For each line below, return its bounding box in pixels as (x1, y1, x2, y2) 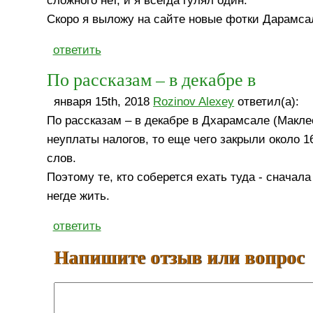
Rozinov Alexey (153, 94, 235, 108)
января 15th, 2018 (54, 94, 154, 108)
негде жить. (47, 189, 110, 203)
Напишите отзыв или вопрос (54, 243, 305, 271)
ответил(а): (234, 94, 300, 108)
